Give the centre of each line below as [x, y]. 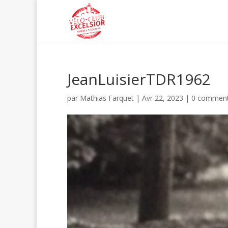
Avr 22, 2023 [163, 98]
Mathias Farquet [107, 98]
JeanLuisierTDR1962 [139, 79]
